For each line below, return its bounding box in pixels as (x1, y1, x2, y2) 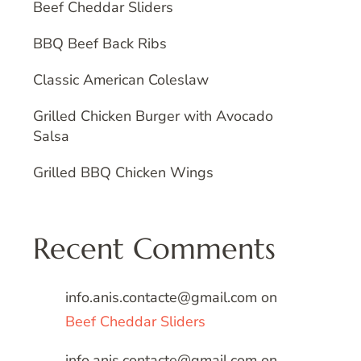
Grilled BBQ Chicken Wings (33, 163, 214, 183)
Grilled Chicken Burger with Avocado (33, 106, 273, 127)
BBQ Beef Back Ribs (33, 34, 167, 54)
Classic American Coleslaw (33, 70, 209, 90)
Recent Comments (33, 230, 276, 268)
